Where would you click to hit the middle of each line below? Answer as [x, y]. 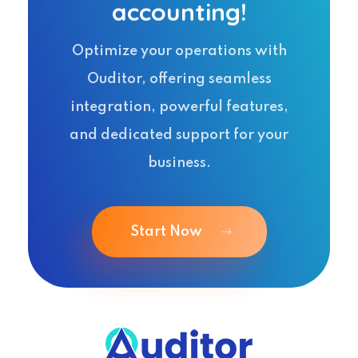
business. [179, 163]
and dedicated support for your [179, 135]
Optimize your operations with [179, 51]
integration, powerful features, [179, 107]
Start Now [166, 231]
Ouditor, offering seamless [179, 79]
